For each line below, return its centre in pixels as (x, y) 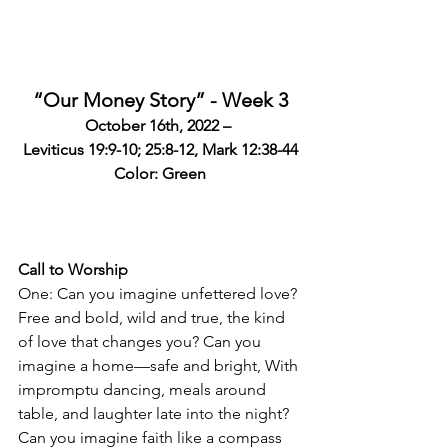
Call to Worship (73, 270)
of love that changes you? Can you (141, 342)
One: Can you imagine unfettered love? (159, 294)
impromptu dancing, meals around (144, 390)
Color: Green (160, 174)
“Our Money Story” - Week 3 (160, 100)
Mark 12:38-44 (249, 150)
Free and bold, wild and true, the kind (153, 318)
